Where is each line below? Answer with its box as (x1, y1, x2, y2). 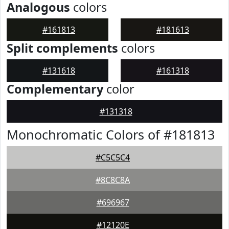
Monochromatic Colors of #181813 (7, 126, 215, 143)
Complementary (7, 81, 103, 97)
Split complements (7, 40, 118, 56)
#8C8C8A (96, 174, 130, 186)
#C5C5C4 (96, 152, 130, 163)
